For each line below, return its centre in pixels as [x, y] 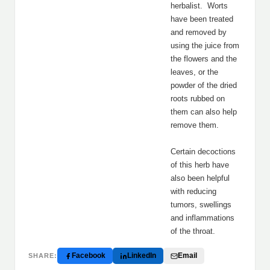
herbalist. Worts [199, 6]
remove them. [195, 125]
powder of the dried [204, 85]
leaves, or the [194, 72]
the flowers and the [204, 59]
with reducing [193, 191]
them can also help [204, 112]
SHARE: [43, 256]
